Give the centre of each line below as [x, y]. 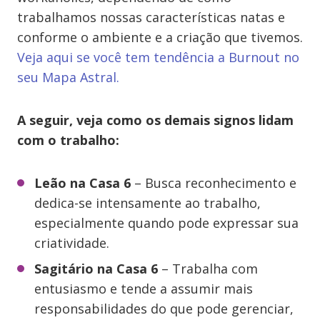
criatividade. [72, 243]
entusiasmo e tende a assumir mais [144, 289]
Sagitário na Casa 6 [96, 269]
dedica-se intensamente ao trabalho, [147, 203]
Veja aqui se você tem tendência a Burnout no [158, 57]
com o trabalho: [68, 140]
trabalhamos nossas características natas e [151, 17]
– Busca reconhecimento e [214, 183]
